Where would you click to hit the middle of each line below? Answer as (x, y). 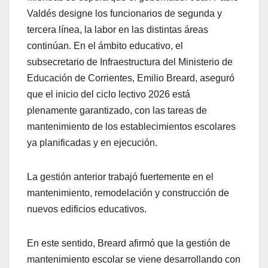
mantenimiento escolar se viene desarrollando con (134, 260)
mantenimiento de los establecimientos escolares (131, 127)
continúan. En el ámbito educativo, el (105, 46)
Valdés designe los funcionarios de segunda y (124, 14)
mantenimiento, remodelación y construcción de (128, 193)
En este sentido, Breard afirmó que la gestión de (129, 243)
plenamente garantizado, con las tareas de (117, 111)
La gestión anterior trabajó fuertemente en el (120, 177)
